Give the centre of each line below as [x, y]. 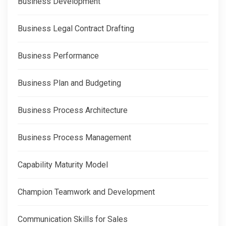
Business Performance [58, 56]
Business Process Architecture [73, 110]
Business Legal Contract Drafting [76, 29]
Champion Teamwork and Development [86, 192]
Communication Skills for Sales [73, 219]
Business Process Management [74, 138]
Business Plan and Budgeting [69, 83]
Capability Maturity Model [63, 165]
